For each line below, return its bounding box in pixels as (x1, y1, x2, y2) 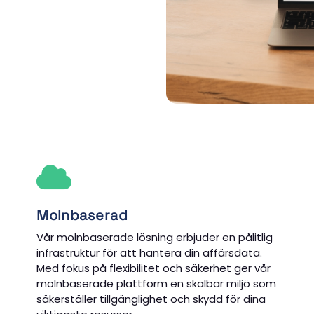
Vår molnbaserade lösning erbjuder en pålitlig (36, 229, 273, 245)
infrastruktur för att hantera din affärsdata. (36, 245, 263, 260)
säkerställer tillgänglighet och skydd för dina (36, 291, 266, 306)
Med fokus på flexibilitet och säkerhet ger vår (36, 260, 271, 275)
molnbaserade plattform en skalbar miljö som (36, 275, 277, 291)
